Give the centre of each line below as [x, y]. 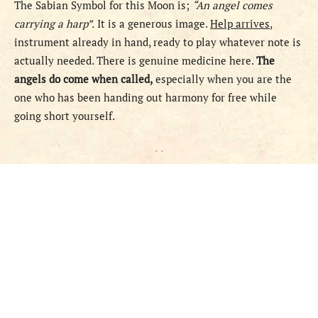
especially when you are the [222, 79]
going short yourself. [65, 116]
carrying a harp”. [54, 24]
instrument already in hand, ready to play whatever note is [158, 42]
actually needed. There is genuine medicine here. [135, 61]
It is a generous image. [152, 24]
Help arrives [240, 24]
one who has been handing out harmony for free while [146, 98]
